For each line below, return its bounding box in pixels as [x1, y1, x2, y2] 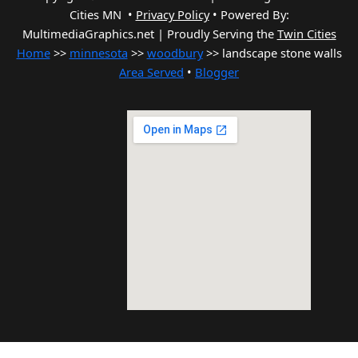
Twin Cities [276, 26, 336, 42]
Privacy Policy [135, 6, 209, 23]
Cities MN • [69, 6, 136, 23]
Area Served [119, 64, 184, 81]
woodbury [146, 45, 203, 62]
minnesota [69, 45, 128, 62]
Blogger [195, 64, 239, 81]
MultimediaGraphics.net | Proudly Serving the [22, 26, 277, 42]
